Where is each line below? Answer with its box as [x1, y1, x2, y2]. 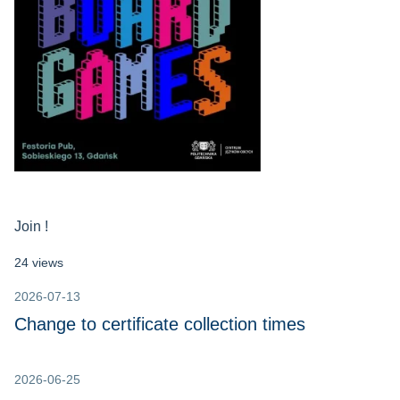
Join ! [14, 219, 48, 235]
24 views [14, 255, 63, 271]
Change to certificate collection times [14, 314, 305, 335]
